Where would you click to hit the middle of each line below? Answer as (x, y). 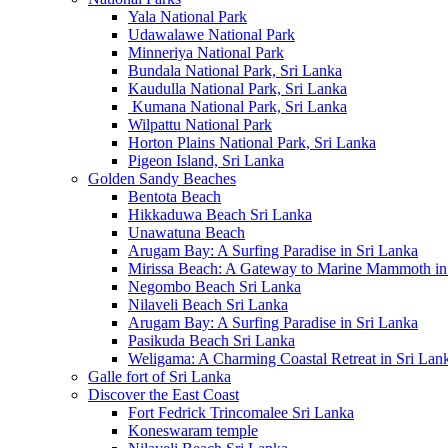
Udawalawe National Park (211, 34)
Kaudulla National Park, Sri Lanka (237, 88)
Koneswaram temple (193, 430)
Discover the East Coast (163, 394)
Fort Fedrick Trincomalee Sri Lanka (241, 412)
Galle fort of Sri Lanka (159, 376)
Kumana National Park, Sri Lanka (237, 106)
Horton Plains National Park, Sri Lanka (252, 142)
